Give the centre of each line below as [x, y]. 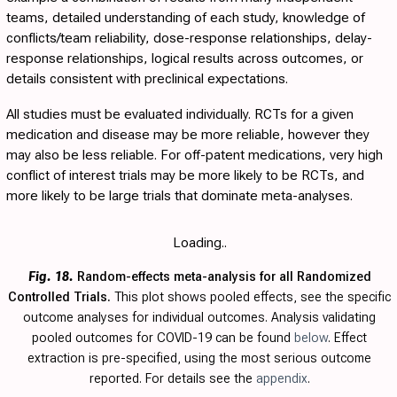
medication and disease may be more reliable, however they [188, 135]
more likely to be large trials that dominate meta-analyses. [179, 196]
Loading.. [199, 243]
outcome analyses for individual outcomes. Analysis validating [199, 318]
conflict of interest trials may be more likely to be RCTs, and [185, 176]
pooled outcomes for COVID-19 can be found [163, 338]
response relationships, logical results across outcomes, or [185, 59]
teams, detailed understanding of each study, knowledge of [186, 18]
